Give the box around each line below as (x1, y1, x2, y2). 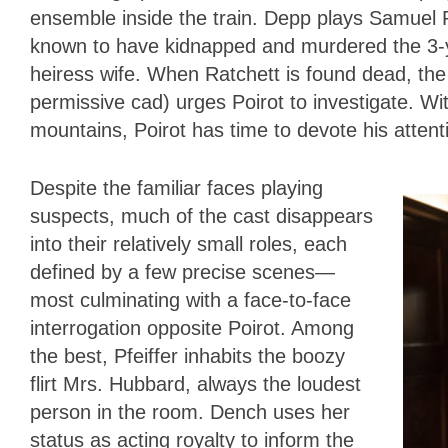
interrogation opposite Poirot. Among (30, 316, 354, 339)
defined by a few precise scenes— (30, 260, 335, 283)
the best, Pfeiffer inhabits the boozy (30, 344, 345, 367)
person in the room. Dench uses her (30, 400, 350, 423)
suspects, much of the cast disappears (30, 204, 373, 227)
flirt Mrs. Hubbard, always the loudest (30, 372, 361, 395)
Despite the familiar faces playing (30, 176, 323, 199)
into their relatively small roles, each (30, 232, 347, 255)
